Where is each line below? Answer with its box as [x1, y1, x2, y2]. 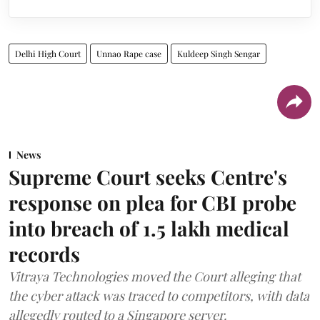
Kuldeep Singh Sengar [177, 47, 260, 59]
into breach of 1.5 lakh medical [9, 214, 289, 241]
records [9, 240, 80, 267]
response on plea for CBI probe [9, 189, 296, 216]
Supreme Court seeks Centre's [9, 163, 287, 190]
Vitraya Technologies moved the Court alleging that [9, 267, 301, 285]
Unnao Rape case [96, 47, 161, 59]
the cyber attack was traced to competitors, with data [9, 286, 309, 304]
